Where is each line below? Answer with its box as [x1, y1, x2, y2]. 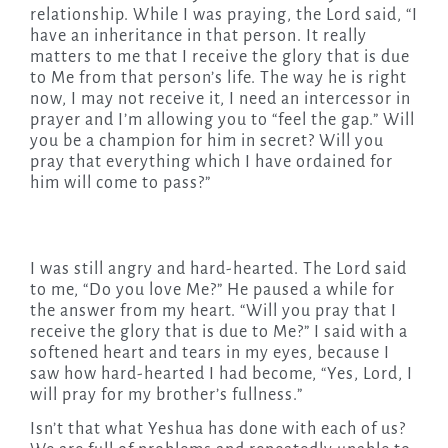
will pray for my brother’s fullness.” [29, 386, 303, 405]
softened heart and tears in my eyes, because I [29, 344, 390, 363]
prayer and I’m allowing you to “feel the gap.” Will [29, 111, 415, 130]
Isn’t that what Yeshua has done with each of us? [29, 420, 406, 439]
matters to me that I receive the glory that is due [29, 48, 410, 67]
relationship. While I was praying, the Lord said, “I [29, 6, 418, 25]
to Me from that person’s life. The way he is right [29, 69, 407, 88]
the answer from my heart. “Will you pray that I [29, 302, 397, 321]
